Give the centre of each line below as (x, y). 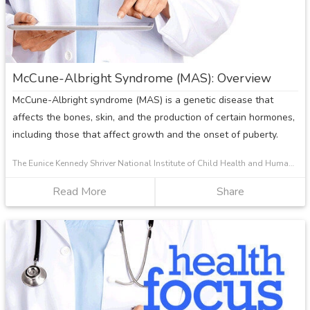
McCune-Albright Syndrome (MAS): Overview (142, 79)
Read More (80, 192)
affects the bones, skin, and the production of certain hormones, (153, 118)
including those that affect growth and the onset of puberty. (145, 135)
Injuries (124, 65)
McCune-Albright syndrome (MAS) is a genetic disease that (143, 100)
